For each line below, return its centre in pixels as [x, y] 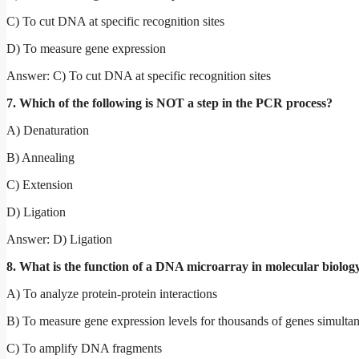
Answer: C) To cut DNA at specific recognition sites [139, 75]
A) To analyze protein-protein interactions [112, 293]
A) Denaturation [48, 130]
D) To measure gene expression [86, 48]
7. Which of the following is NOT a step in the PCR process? [169, 103]
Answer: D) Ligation [59, 239]
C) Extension [40, 184]
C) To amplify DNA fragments [84, 348]
